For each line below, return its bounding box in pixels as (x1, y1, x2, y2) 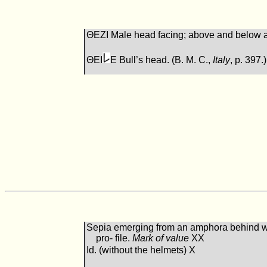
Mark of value (132, 233, 190, 244)
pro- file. (96, 233, 133, 244)
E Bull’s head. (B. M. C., (110, 55, 213, 66)
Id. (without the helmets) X (86, 245, 196, 256)
